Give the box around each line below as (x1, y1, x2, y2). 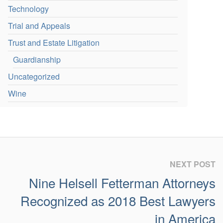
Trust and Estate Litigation (8, 37, 100, 48)
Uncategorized (8, 71, 60, 82)
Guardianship (13, 54, 61, 65)
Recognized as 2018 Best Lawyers (20, 191, 216, 210)
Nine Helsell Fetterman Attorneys (29, 173, 216, 192)
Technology (8, 3, 49, 14)
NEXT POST (170, 158, 216, 170)
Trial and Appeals (8, 20, 71, 31)
